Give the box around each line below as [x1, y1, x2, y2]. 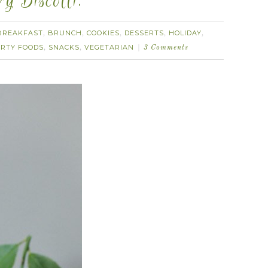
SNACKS [48, 43, 80, 51]
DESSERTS [124, 29, 164, 37]
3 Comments [144, 44, 188, 51]
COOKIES [87, 29, 120, 37]
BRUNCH [48, 29, 82, 37]
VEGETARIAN [84, 43, 134, 51]
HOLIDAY [169, 29, 202, 37]
